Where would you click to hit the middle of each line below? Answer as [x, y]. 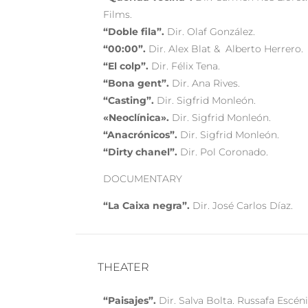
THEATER [124, 267]
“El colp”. [126, 66]
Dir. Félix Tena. [185, 66]
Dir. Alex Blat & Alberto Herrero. [225, 48]
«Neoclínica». [136, 117]
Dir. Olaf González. [210, 31]
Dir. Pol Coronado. [223, 152]
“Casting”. [129, 100]
